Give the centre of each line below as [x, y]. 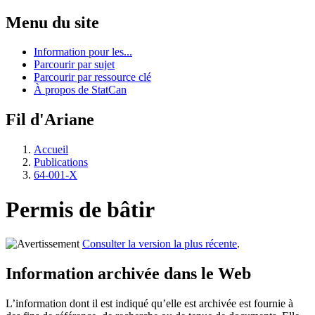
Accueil [51, 150]
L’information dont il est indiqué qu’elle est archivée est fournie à [149, 303]
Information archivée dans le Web [128, 274]
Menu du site [52, 22]
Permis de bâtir [80, 209]
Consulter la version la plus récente [160, 244]
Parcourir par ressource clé [92, 77]
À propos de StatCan [80, 90]
